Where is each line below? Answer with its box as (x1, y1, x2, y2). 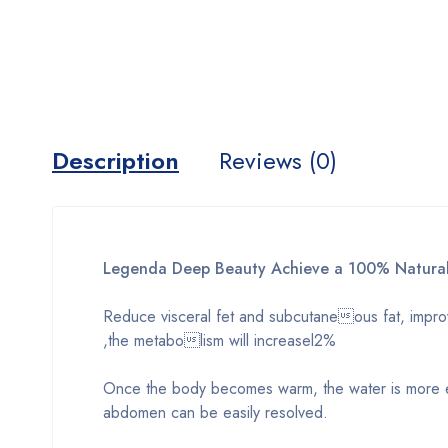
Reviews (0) (219, 142, 337, 178)
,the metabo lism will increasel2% (103, 328, 336, 352)
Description (52, 142, 179, 178)
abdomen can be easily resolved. (103, 400, 328, 424)
